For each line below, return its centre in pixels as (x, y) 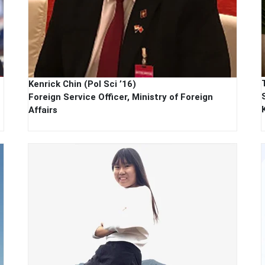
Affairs (43, 110)
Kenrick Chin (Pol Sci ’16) (83, 84)
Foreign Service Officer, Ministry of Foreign (121, 97)
